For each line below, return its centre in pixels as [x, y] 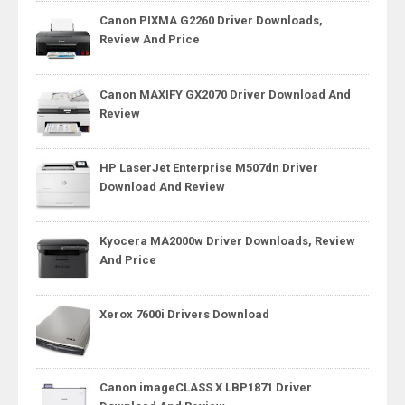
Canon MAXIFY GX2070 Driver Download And [225, 94]
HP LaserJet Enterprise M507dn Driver [209, 167]
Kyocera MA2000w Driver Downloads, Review [227, 240]
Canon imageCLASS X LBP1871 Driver [206, 388]
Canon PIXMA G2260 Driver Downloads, [211, 21]
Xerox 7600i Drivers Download [184, 314]
